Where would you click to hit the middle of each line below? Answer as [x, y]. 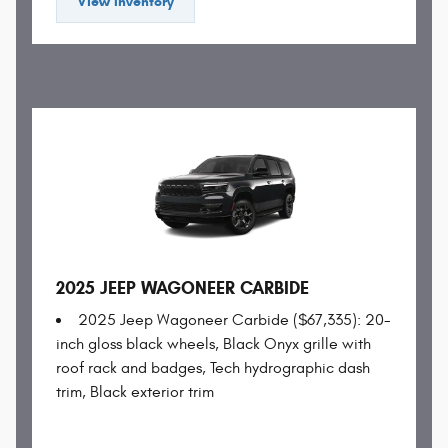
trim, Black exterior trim [135, 392]
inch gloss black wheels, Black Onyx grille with [213, 344]
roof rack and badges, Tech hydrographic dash [213, 368]
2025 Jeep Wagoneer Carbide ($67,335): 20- [234, 320]
